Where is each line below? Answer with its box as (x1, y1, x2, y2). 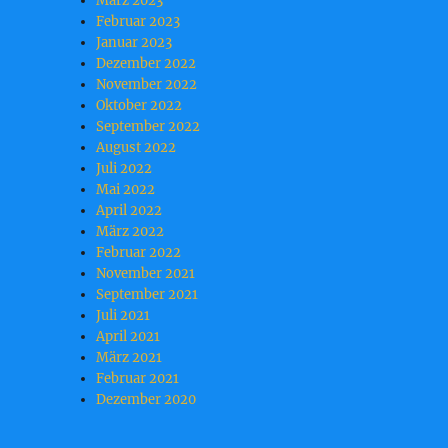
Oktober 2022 (96, 97, 183, 115)
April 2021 (96, 328, 161, 346)
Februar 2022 (96, 244, 182, 262)
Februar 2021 (96, 370, 180, 388)
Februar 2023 (96, 13, 181, 31)
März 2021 (96, 349, 163, 367)
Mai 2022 (96, 181, 156, 199)
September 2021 (96, 286, 199, 304)
